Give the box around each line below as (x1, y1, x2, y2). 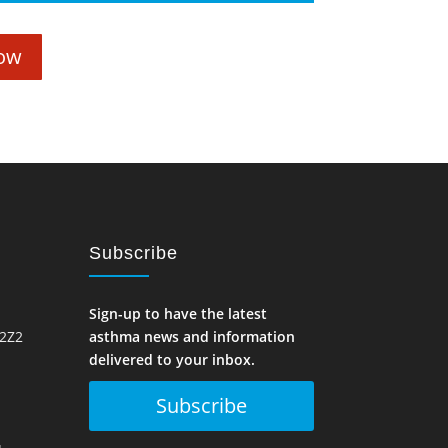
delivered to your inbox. (89, 349, 256, 369)
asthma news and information (89, 326, 296, 346)
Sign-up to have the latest (89, 303, 268, 323)
